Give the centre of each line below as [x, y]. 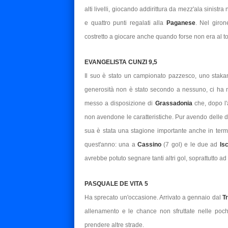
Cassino [151, 144]
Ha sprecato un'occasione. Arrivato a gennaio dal [153, 197]
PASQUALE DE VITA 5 [116, 183]
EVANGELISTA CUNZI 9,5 [121, 62]
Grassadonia [175, 103]
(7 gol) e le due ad [192, 144]
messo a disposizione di [120, 103]
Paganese [181, 23]
